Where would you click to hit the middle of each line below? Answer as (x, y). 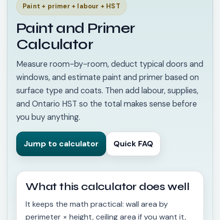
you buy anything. (48, 117)
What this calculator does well (108, 187)
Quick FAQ (133, 144)
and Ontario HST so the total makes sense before (107, 104)
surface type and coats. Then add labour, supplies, (107, 91)
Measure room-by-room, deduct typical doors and (110, 64)
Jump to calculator (61, 144)
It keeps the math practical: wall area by (97, 204)
